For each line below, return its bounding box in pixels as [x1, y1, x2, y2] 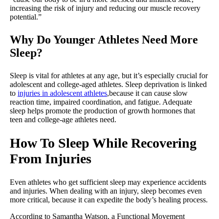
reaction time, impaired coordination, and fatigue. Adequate [10, 97, 192, 106]
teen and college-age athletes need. [10, 115, 118, 124]
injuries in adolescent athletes [18, 88, 107, 97]
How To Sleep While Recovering [10, 135, 197, 151]
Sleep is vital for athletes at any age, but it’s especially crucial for [10, 71, 208, 80]
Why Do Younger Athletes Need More [10, 33, 198, 46]
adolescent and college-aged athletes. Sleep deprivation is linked [10, 80, 207, 88]
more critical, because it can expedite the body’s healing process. [10, 195, 208, 204]
